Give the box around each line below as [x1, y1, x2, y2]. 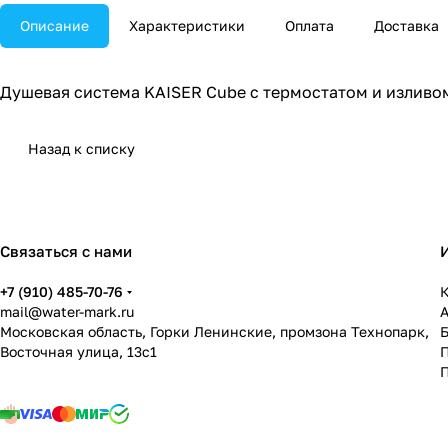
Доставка [374, 17, 439, 35]
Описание [20, 17, 89, 35]
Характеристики [129, 17, 245, 35]
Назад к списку [28, 140, 135, 158]
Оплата [285, 17, 334, 35]
